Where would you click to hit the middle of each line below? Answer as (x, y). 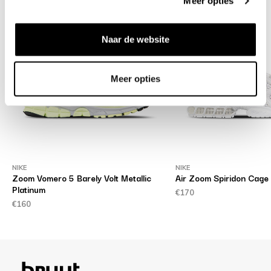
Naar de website (135, 39)
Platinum (28, 189)
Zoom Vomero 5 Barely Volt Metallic (81, 178)
